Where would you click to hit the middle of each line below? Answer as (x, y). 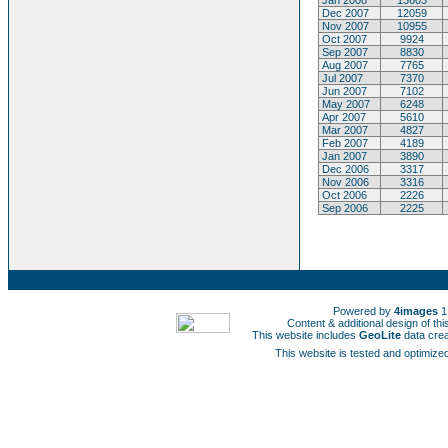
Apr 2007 (342, 117)
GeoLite (380, 335)
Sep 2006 (343, 208)
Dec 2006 (344, 169)
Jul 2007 (341, 78)
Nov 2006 (344, 182)
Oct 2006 (343, 195)
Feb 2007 (343, 143)
